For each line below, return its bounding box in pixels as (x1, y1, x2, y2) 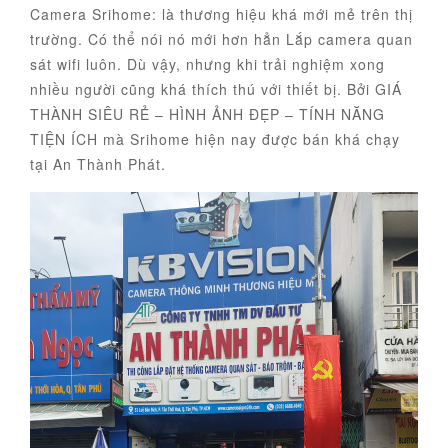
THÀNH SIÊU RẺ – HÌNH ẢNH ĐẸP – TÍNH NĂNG (30, 104, 385, 125)
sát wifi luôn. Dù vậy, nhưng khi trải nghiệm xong (30, 54, 385, 75)
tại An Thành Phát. (30, 154, 166, 175)
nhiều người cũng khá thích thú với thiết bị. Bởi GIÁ (30, 79, 402, 100)
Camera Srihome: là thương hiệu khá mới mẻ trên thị (30, 4, 413, 25)
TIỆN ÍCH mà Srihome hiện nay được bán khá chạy (30, 129, 400, 150)
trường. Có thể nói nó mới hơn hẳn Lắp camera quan (30, 29, 413, 50)
